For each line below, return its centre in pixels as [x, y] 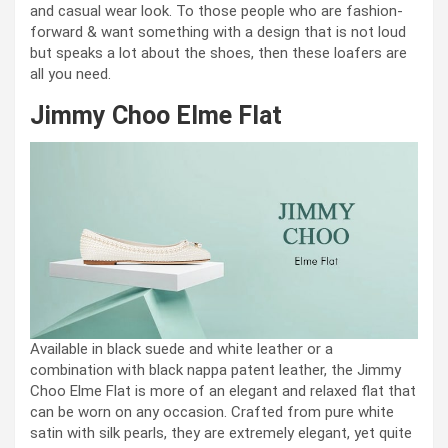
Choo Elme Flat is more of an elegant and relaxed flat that [223, 391]
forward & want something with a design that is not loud [218, 32]
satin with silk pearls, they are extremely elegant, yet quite [221, 433]
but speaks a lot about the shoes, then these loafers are [218, 53]
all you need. [70, 74]
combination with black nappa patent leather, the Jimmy [215, 370]
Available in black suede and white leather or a [181, 349]
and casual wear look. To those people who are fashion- [216, 11]
